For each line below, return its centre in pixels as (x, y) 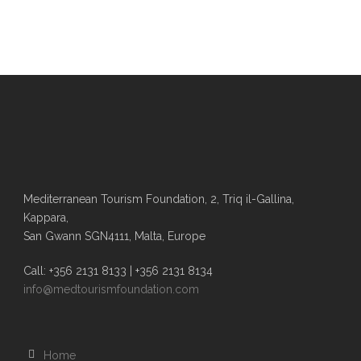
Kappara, (46, 218)
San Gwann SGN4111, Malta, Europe (114, 236)
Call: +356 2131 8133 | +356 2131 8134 (118, 271)
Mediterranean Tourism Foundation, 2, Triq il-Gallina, (159, 199)
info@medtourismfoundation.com (111, 289)
